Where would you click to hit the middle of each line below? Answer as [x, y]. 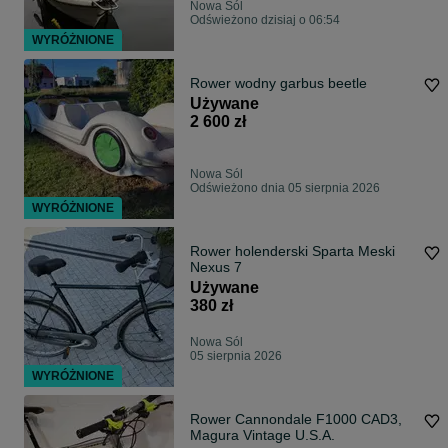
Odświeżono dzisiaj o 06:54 [265, 20]
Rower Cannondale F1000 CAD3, [296, 419]
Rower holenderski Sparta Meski [292, 251]
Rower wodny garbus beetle [278, 83]
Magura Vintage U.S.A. [262, 435]
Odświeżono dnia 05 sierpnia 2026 [285, 188]
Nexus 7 [216, 267]
